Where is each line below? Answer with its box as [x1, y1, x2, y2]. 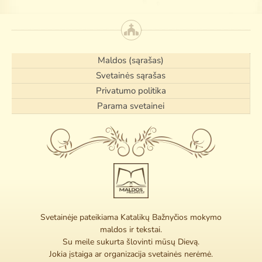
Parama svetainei [97, 100, 164, 112]
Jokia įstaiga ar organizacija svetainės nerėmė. [49, 248, 213, 260]
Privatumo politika [95, 85, 166, 97]
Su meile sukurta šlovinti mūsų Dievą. [63, 236, 199, 247]
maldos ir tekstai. [100, 223, 162, 235]
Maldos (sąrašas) [98, 54, 164, 67]
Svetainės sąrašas [96, 70, 166, 82]
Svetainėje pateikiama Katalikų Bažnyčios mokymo [40, 211, 222, 223]
